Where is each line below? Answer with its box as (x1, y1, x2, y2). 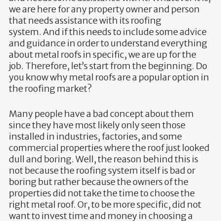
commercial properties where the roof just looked (8, 142, 210, 153)
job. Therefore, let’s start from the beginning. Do (8, 60, 207, 72)
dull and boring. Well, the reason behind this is (8, 153, 198, 165)
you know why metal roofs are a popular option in (8, 71, 209, 83)
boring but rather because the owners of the (8, 176, 188, 187)
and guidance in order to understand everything (8, 37, 207, 49)
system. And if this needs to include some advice (8, 26, 207, 37)
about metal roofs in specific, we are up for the (8, 48, 196, 60)
